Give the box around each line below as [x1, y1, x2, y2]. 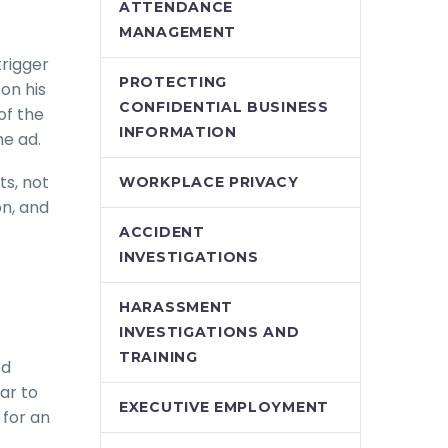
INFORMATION [119, 123, 237, 141]
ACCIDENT [119, 223, 205, 241]
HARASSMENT [119, 298, 233, 316]
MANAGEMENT [119, 23, 236, 41]
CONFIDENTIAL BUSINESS [119, 98, 329, 116]
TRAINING [119, 348, 198, 366]
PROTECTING [119, 73, 227, 91]
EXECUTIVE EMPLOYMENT [119, 398, 329, 416]
